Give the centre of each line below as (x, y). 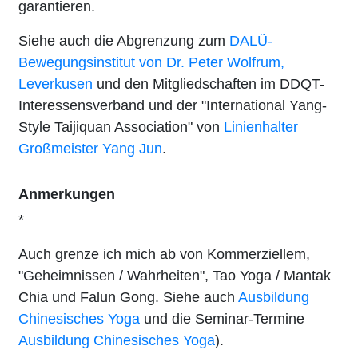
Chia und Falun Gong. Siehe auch (128, 297)
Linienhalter (261, 127)
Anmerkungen (67, 194)
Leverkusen (56, 84)
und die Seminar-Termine (222, 318)
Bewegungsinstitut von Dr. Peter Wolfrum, (151, 62)
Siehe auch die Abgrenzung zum (124, 40)
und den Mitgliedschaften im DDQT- (209, 84)
